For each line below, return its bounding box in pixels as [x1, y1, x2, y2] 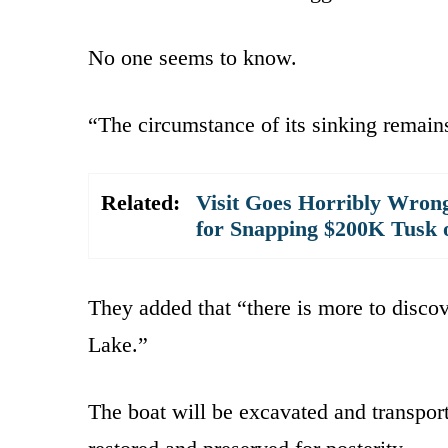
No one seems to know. [88, 44, 297, 70]
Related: [101, 189, 180, 215]
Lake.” [88, 331, 148, 357]
